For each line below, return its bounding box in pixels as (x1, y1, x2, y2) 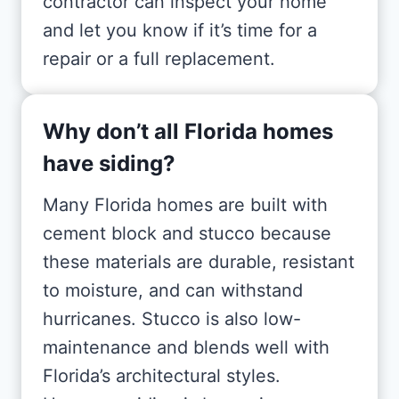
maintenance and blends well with (43, 336, 330, 358)
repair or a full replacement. (43, 47, 275, 69)
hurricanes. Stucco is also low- (43, 307, 301, 330)
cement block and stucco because (43, 222, 331, 244)
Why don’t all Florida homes (43, 118, 333, 144)
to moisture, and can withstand (43, 279, 303, 301)
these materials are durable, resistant (43, 250, 354, 273)
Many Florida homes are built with (43, 193, 328, 216)
